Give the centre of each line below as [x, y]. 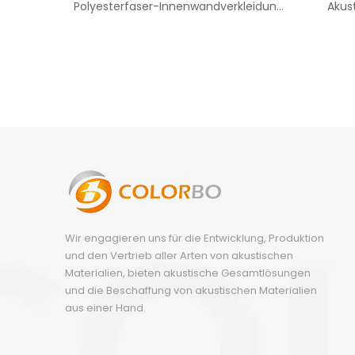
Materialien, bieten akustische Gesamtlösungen [188, 273]
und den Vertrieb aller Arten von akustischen [179, 256]
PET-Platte [178, 22]
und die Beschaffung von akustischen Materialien [191, 290]
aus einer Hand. [105, 308]
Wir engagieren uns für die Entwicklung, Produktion [195, 238]
